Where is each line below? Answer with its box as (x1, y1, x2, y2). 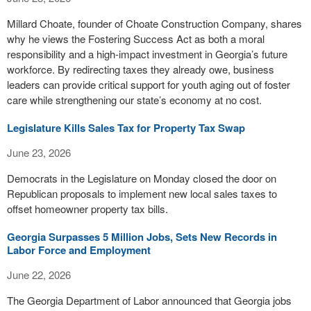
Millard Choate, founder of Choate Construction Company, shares (7, 16, 302, 31)
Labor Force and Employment (7, 242, 151, 258)
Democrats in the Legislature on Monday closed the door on (7, 171, 276, 185)
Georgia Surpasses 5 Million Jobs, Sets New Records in (7, 229, 277, 244)
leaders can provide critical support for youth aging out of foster (7, 77, 290, 92)
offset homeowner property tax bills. (7, 201, 168, 216)
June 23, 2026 (7, 145, 71, 160)
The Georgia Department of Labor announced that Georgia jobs (7, 293, 292, 308)
